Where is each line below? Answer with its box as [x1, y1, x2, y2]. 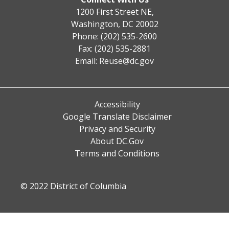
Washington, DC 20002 [71, 18, 158, 30]
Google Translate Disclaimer [62, 110, 172, 122]
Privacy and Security [79, 123, 155, 134]
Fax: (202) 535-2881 [78, 42, 151, 54]
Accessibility [94, 98, 140, 110]
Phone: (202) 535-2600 [72, 30, 157, 42]
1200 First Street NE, [75, 6, 154, 17]
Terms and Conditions [75, 147, 159, 159]
